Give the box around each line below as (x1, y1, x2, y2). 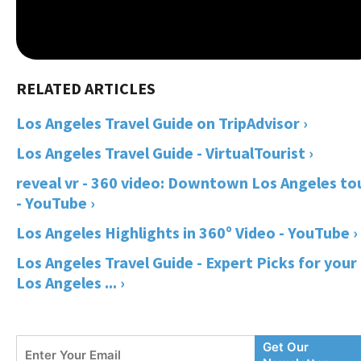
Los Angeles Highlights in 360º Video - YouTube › (16, 222, 358, 243)
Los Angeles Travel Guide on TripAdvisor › (16, 112, 308, 133)
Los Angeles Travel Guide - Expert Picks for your (16, 251, 357, 272)
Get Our (262, 338, 309, 355)
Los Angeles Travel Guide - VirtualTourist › (16, 142, 313, 163)
